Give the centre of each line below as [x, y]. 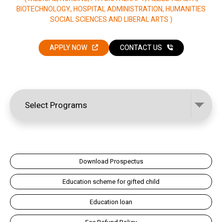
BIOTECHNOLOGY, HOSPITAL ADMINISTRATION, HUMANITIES [111, 9]
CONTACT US [141, 48]
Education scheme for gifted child [111, 181]
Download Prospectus [111, 161]
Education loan [111, 202]
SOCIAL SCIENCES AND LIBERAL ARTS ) [111, 19]
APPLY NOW [68, 48]
